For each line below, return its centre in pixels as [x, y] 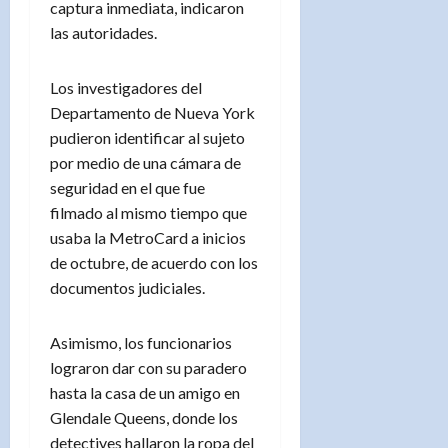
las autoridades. [103, 32]
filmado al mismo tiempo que [148, 212]
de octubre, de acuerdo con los [154, 262]
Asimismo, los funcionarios [141, 342]
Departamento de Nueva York [152, 112]
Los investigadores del [126, 87]
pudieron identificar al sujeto [147, 137]
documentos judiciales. [127, 287]
